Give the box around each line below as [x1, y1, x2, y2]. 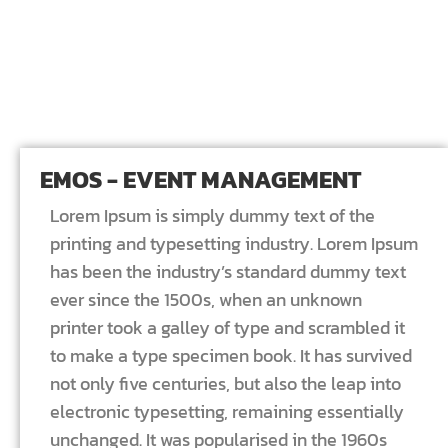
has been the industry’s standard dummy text [50, 258, 406, 286]
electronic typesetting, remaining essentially [50, 398, 404, 426]
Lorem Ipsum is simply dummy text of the [50, 202, 375, 230]
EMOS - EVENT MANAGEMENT [40, 162, 361, 198]
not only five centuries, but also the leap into [50, 370, 401, 398]
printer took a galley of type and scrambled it [50, 314, 405, 342]
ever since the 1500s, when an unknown [50, 286, 362, 314]
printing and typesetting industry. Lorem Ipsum [50, 230, 418, 258]
